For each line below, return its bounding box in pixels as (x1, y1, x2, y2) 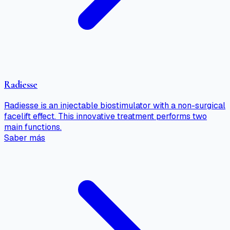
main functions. (4, 121, 62, 132)
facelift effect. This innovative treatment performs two (4, 110, 207, 122)
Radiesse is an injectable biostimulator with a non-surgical (4, 100, 225, 111)
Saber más (4, 132, 45, 143)
